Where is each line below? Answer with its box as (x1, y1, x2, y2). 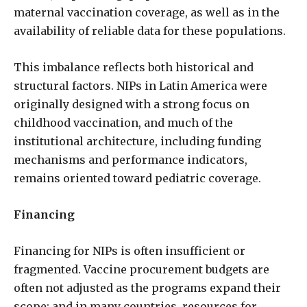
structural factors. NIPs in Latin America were (14, 79, 267, 93)
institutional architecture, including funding (14, 134, 261, 148)
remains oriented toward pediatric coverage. (14, 171, 261, 185)
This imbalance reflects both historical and (14, 60, 254, 74)
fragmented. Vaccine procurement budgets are (14, 262, 269, 276)
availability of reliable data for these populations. (14, 24, 286, 38)
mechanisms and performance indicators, (14, 153, 247, 167)
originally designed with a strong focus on (14, 97, 249, 111)
